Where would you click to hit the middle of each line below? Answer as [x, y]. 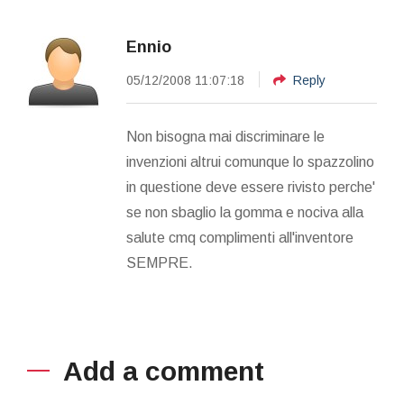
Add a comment [164, 371]
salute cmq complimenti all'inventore [240, 237]
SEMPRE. [160, 262]
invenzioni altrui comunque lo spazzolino [250, 161]
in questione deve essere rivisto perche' [251, 187]
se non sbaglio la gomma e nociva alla [245, 212]
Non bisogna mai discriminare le [225, 136]
